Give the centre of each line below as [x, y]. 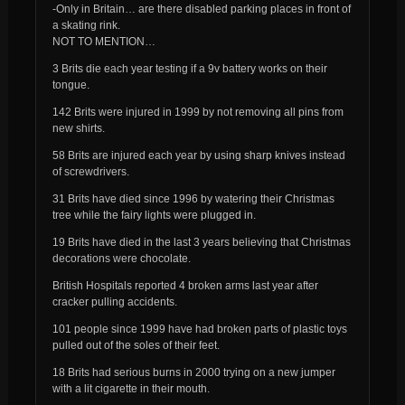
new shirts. [78, 128]
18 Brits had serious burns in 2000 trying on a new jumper [193, 372]
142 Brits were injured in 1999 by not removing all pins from [198, 112]
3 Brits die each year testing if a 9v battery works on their [189, 68]
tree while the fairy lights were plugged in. [154, 215]
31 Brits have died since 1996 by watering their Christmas [193, 198]
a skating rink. [86, 25]
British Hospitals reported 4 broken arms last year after [185, 285]
